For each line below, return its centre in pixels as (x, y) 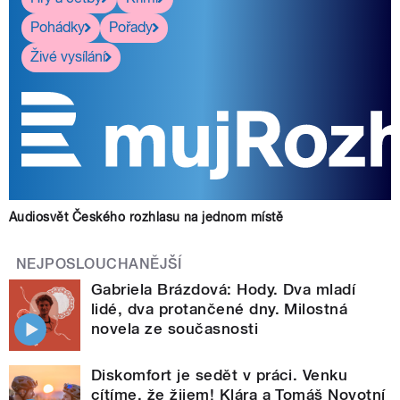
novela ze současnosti (175, 328)
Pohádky (58, 28)
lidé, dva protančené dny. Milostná (220, 308)
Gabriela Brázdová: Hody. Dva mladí (224, 289)
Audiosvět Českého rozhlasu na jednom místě (146, 217)
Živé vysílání (68, 57)
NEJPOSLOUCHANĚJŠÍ (99, 263)
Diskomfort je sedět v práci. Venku (220, 375)
